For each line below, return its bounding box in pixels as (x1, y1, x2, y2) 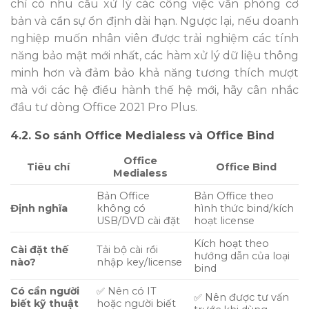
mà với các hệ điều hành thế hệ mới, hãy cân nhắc (10, 83, 299, 97)
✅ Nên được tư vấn (194, 290, 290, 303)
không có (97, 201, 146, 215)
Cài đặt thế (10, 243, 68, 256)
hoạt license (194, 214, 255, 227)
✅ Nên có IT (97, 284, 157, 297)
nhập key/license (97, 255, 183, 268)
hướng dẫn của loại (194, 249, 290, 262)
